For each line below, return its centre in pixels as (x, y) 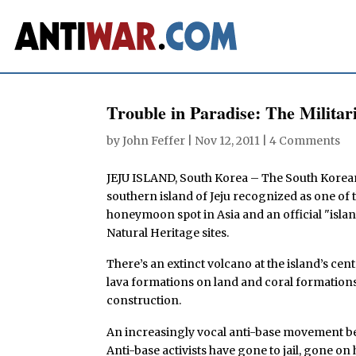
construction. (145, 301)
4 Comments (305, 140)
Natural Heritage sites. (168, 232)
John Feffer (154, 140)
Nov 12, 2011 (228, 140)
